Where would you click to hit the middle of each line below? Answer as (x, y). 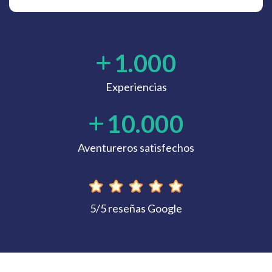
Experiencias (136, 87)
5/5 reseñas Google (136, 208)
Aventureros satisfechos (136, 148)
